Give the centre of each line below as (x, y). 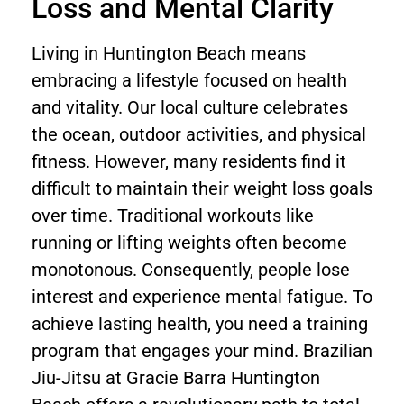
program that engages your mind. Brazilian (202, 351)
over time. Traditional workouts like (173, 216)
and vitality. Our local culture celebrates (190, 107)
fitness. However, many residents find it (189, 161)
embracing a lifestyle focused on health (189, 80)
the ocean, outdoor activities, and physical (199, 134)
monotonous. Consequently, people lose (191, 270)
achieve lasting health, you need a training (200, 324)
